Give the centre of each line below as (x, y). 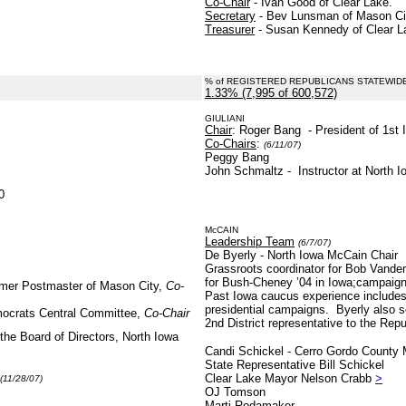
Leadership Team (250, 242)
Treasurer (230, 29)
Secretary (230, 16)
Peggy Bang (237, 157)
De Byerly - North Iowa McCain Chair (303, 255)
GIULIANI (225, 118)
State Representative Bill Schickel (296, 365)
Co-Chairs (231, 144)
